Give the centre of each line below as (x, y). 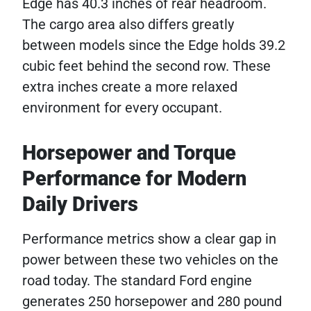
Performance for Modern (134, 178)
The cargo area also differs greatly (128, 24)
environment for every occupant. (122, 108)
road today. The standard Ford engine (137, 280)
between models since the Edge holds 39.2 (154, 45)
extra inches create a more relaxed (130, 87)
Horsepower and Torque (129, 153)
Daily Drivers (80, 204)
